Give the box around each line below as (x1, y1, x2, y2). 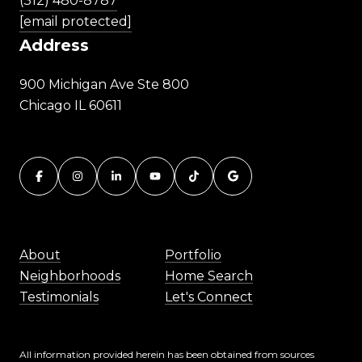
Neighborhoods (19, 268, 120, 284)
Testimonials (19, 289, 99, 305)
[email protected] (19, 14, 132, 30)
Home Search (165, 268, 253, 284)
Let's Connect (165, 289, 253, 305)
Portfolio (165, 247, 221, 263)
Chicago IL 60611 (19, 98, 122, 114)
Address (19, 36, 89, 56)
